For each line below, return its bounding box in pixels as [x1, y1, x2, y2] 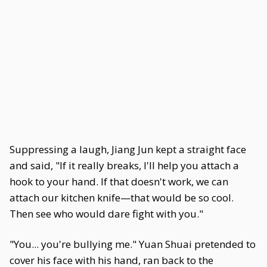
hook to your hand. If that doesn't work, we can [10, 175, 228, 188]
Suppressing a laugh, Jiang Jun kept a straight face [10, 142, 246, 156]
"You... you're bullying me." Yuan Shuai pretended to [10, 237, 256, 251]
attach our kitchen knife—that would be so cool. [10, 191, 234, 204]
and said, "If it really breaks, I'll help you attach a [10, 159, 239, 172]
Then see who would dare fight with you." [10, 207, 203, 221]
